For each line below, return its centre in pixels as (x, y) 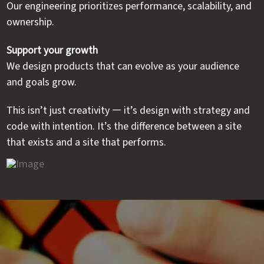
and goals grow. (42, 81)
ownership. (31, 21)
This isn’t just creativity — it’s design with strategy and (128, 109)
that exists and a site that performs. (87, 141)
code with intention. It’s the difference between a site (124, 125)
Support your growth (52, 49)
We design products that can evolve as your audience (123, 65)
